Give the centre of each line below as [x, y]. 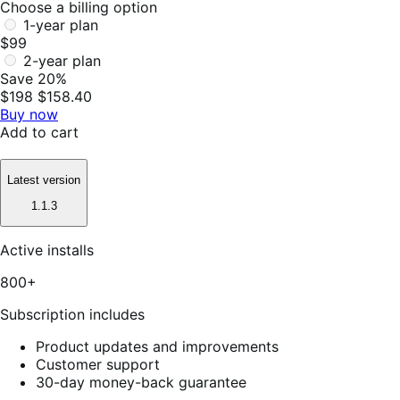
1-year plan [61, 25]
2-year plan [62, 60]
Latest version [44, 180]
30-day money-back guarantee [141, 382]
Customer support [98, 364]
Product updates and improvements [157, 346]
